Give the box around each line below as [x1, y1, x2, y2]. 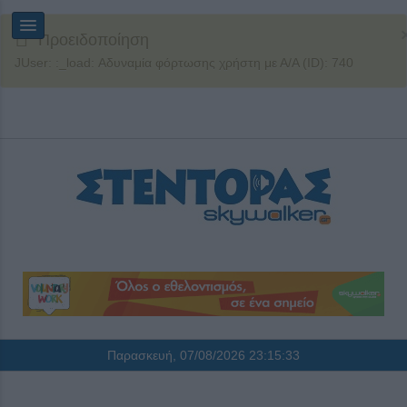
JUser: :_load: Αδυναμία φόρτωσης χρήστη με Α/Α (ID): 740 [15, 55, 353, 70]
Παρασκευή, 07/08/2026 [107, 348, 249, 363]
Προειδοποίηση [38, 31, 149, 49]
